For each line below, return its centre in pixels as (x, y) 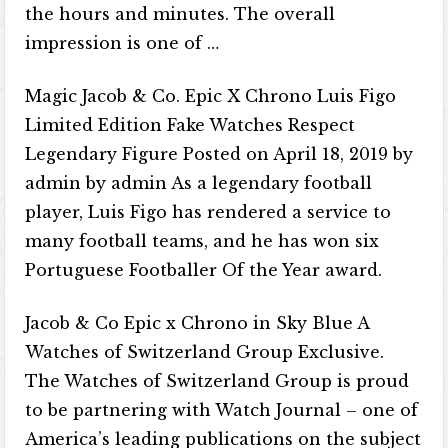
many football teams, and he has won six (202, 241)
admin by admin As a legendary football (199, 183)
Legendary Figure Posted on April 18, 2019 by (219, 154)
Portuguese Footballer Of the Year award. (204, 270)
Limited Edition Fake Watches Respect (190, 125)
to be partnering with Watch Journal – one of (222, 410)
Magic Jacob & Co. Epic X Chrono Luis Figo (211, 96)
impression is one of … (122, 43)
